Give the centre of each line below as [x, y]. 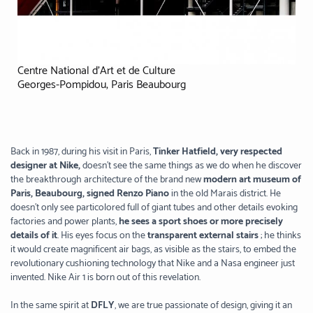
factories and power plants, [64, 222]
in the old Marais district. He [226, 194]
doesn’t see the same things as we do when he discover [192, 166]
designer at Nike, [45, 166]
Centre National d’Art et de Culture [96, 71]
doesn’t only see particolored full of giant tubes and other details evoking [154, 208]
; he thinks [281, 236]
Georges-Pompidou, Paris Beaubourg [102, 85]
